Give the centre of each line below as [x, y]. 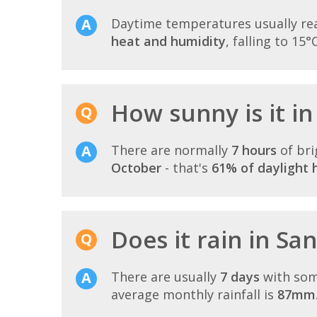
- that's [186, 168]
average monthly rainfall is [194, 295]
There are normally [171, 150]
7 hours [254, 150]
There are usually [166, 277]
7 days [240, 277]
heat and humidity [168, 41]
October [136, 168]
